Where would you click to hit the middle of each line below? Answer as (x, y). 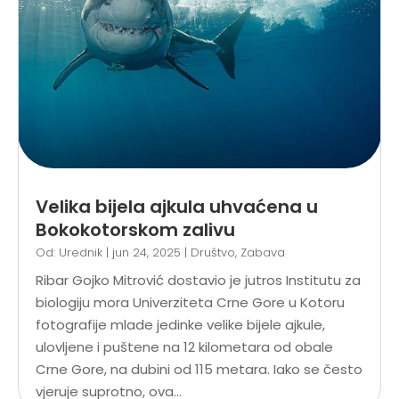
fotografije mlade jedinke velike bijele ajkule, (180, 324)
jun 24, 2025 (147, 252)
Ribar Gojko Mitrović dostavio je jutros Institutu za (198, 280)
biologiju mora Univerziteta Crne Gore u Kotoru (190, 302)
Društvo (213, 252)
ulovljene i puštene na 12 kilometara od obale (184, 346)
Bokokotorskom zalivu (135, 229)
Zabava (263, 252)
